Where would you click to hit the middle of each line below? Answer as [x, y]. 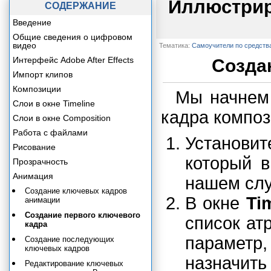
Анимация [33, 176]
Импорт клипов [43, 74]
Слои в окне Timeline [54, 103]
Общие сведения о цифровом [73, 37]
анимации [42, 200]
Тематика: [175, 45]
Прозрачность [40, 162]
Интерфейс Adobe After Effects [73, 60]
